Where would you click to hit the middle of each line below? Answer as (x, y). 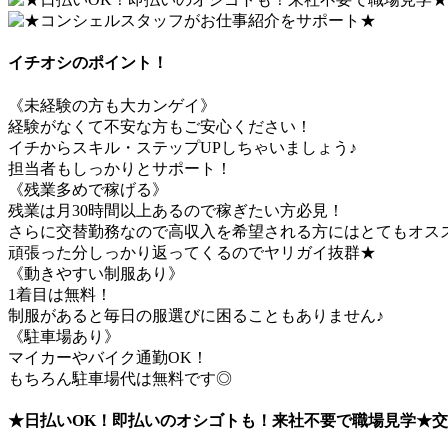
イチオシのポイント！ (88, 63)
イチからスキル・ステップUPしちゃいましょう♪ (182, 147)
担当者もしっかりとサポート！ (120, 168)
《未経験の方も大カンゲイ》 (112, 105)
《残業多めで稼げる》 (88, 189)
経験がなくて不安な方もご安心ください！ (160, 126)
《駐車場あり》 (64, 336)
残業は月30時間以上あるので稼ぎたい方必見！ (176, 210)
